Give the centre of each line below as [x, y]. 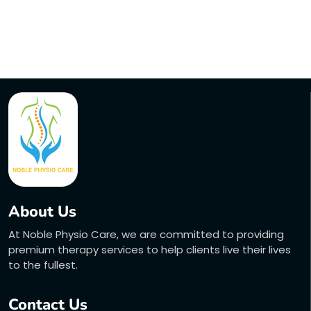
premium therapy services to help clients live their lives [150, 249]
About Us [42, 211]
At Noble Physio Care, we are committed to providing [146, 234]
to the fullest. [43, 264]
